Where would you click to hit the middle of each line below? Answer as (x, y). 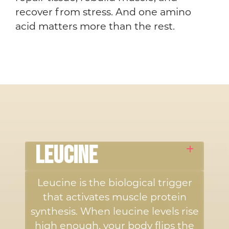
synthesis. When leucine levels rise (114, 211)
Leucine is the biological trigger (114, 183)
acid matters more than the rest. (95, 26)
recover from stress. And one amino (103, 12)
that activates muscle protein (114, 197)
